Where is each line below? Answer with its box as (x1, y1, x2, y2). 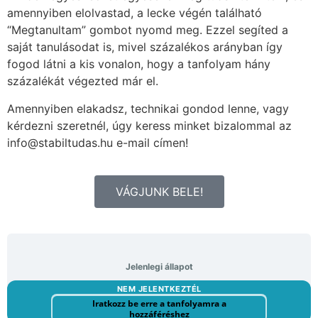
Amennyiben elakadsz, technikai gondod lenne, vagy (7, 101, 289, 116)
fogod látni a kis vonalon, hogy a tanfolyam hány (7, 57, 270, 72)
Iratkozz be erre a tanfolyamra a (92, 297, 226, 310)
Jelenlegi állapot (125, 261, 193, 273)
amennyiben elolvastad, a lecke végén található (7, 6, 262, 21)
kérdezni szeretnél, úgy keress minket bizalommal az (7, 118, 292, 133)
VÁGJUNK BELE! (115, 185, 203, 199)
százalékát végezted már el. (7, 74, 158, 89)
